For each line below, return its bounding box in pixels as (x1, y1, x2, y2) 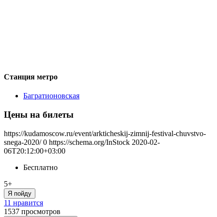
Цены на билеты (4, 109, 74, 120)
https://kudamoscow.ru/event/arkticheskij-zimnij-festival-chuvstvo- (4, 129, 206, 138)
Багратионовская (23, 92, 79, 100)
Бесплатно (23, 163, 58, 171)
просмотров (21, 207, 61, 216)
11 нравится (4, 198, 43, 207)
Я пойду (8, 189, 31, 197)
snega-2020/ (4, 138, 41, 146)
